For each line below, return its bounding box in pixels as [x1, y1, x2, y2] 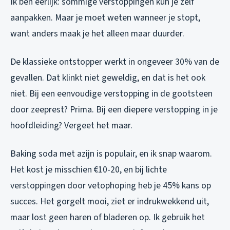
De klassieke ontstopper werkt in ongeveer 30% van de [10, 55, 219, 68]
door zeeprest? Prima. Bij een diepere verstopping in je [10, 103, 218, 116]
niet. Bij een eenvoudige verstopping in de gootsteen [10, 87, 213, 100]
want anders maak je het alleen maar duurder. [10, 27, 184, 40]
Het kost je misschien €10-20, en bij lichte [10, 163, 167, 176]
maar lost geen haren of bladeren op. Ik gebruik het [10, 210, 205, 224]
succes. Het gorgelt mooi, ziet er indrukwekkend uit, [10, 195, 209, 208]
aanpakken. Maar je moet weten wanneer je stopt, [10, 11, 200, 24]
